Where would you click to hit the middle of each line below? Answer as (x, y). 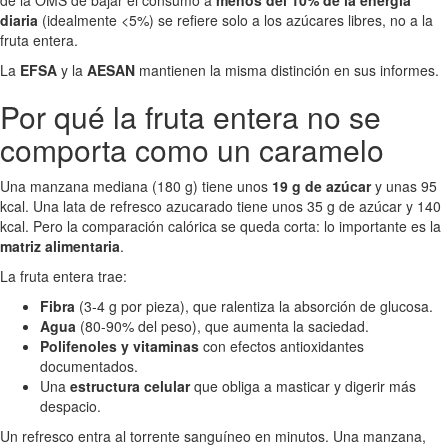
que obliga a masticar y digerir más (303, 385)
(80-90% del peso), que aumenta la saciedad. (222, 325)
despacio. (70, 405)
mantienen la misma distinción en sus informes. (287, 69)
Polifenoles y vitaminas (119, 345)
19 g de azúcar (321, 185)
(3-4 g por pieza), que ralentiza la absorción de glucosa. (254, 305)
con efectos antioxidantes (281, 345)
